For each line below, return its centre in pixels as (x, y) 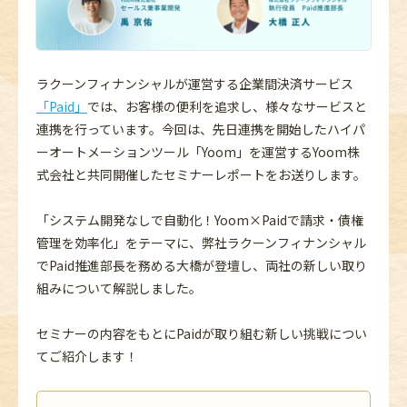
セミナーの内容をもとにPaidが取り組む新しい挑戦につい (202, 333)
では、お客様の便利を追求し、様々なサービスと (227, 106)
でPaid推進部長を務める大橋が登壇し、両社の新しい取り (202, 265)
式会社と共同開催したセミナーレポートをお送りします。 (201, 174)
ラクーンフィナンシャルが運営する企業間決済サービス (195, 83)
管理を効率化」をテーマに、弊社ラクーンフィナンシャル (201, 242)
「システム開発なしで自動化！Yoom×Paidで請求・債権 (200, 219)
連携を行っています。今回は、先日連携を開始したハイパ (201, 129)
